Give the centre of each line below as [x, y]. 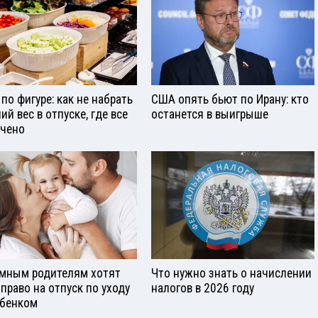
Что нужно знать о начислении [231, 274]
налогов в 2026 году [203, 289]
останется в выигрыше [210, 114]
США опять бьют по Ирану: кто [230, 99]
